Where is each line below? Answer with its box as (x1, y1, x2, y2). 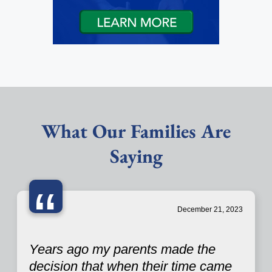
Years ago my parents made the (29, 242, 216, 257)
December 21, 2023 (177, 205, 243, 214)
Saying (109, 143, 163, 169)
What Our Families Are (41, 118, 231, 144)
